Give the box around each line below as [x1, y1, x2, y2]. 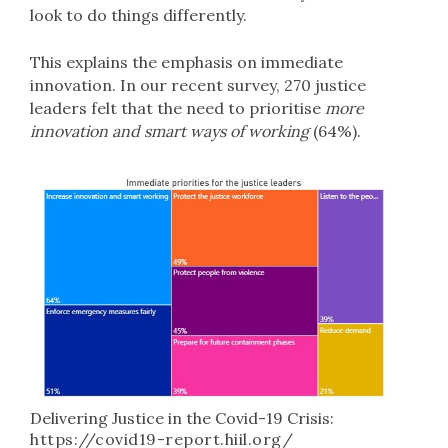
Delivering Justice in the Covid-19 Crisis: [30, 408, 334, 428]
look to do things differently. [30, 5, 247, 25]
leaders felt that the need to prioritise [30, 98, 325, 118]
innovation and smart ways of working [30, 121, 309, 141]
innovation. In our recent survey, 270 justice [30, 75, 366, 95]
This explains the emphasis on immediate [30, 52, 343, 72]
